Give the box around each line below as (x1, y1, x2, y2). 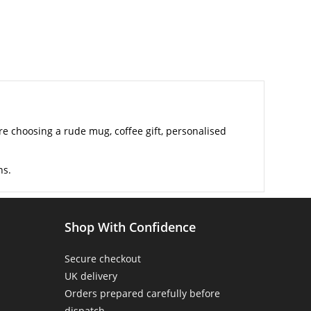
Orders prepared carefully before (65, 287, 221, 301)
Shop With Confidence (65, 219, 196, 236)
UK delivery (65, 269, 118, 283)
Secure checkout (65, 252, 142, 266)
